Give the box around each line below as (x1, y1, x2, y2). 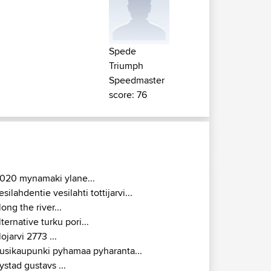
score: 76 (109, 88, 147, 102)
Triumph (109, 59, 143, 73)
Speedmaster (109, 73, 165, 88)
